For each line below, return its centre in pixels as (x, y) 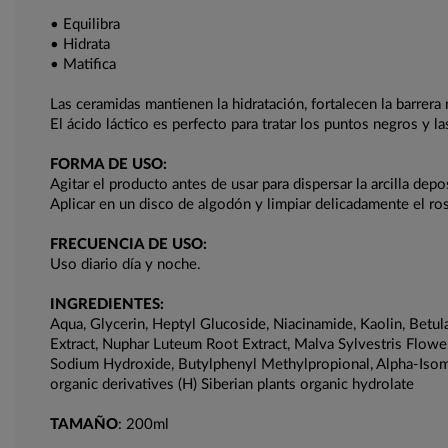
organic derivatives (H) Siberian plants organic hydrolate (232, 385)
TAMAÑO (84, 425)
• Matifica (83, 65)
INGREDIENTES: (107, 305)
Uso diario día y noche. (125, 265)
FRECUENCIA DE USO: (128, 245)
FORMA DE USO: (108, 165)
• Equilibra (85, 25)
